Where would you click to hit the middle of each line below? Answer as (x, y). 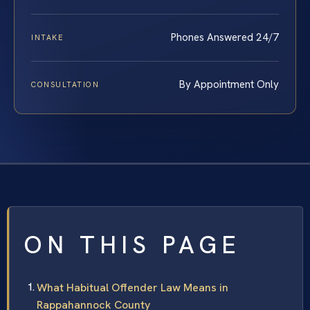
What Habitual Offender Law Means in (133, 287)
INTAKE (48, 37)
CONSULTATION (65, 84)
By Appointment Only (229, 84)
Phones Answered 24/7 (225, 37)
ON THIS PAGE (132, 245)
